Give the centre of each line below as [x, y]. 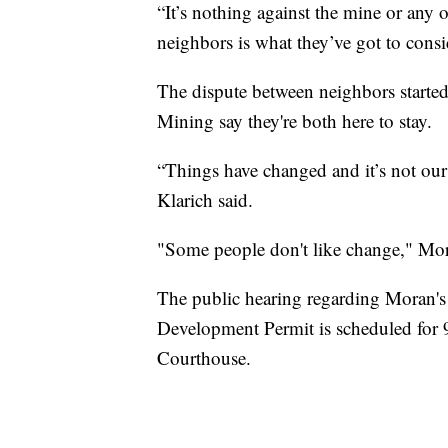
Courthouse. [204, 357]
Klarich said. [205, 199]
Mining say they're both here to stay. [294, 120]
